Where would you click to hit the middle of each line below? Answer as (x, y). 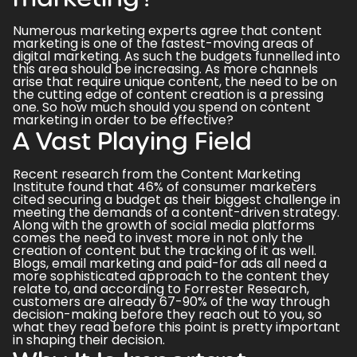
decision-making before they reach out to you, (159, 314)
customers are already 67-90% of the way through (171, 302)
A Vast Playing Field (132, 141)
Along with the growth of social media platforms (164, 225)
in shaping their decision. (89, 340)
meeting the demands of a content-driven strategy (175, 212)
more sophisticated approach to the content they (171, 276)
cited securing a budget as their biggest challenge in (177, 200)
